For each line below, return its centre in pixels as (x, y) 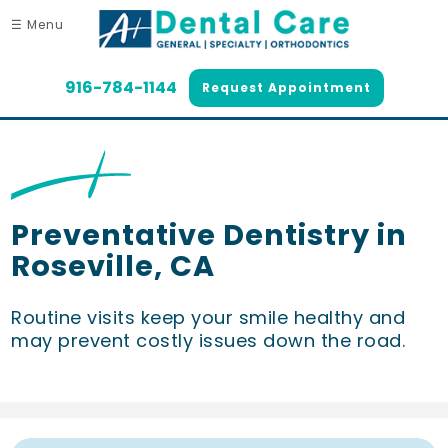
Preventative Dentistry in (209, 234)
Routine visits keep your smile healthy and (208, 317)
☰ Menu (38, 24)
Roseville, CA (113, 265)
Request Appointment (286, 87)
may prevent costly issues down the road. (208, 340)
